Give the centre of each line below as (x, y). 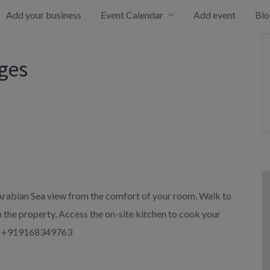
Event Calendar (132, 15)
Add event (215, 15)
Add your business (44, 15)
